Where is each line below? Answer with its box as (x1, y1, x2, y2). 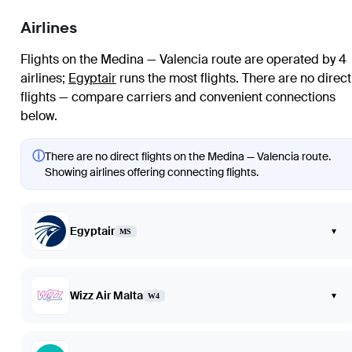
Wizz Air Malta (70, 288, 143, 303)
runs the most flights (116, 70, 236, 87)
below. (20, 108, 57, 125)
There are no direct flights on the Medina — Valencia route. (45, 149, 331, 164)
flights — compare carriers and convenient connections (20, 89, 335, 106)
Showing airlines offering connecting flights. (45, 165, 258, 180)
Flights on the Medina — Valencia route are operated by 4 (20, 51, 346, 68)
